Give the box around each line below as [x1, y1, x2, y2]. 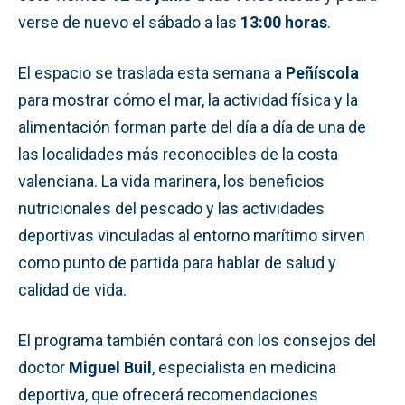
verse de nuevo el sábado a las [18, 12, 240, 32]
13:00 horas [240, 12, 327, 32]
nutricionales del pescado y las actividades [18, 198, 325, 218]
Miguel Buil [69, 357, 152, 377]
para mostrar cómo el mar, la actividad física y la [18, 89, 358, 109]
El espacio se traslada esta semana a [18, 62, 286, 82]
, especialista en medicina [152, 357, 336, 377]
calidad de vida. [18, 279, 127, 299]
